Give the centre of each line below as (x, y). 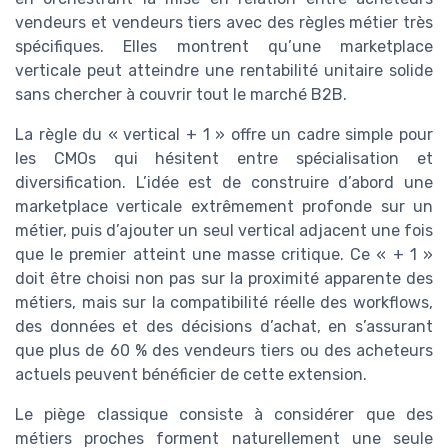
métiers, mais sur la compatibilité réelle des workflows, (224, 303)
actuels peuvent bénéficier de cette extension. (191, 375)
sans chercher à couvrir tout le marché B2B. (181, 95)
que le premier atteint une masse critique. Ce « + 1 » (224, 255)
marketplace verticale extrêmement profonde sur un (224, 207)
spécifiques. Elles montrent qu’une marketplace (224, 47)
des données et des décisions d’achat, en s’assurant (224, 327)
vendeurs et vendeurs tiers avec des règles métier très (224, 23)
